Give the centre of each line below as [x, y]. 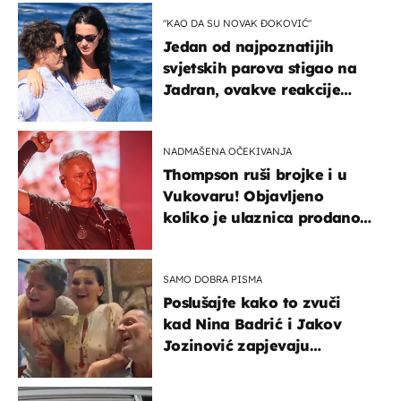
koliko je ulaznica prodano [261, 217]
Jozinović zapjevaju [236, 345]
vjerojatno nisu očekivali [253, 111]
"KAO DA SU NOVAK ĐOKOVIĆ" [237, 23]
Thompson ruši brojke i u [255, 174]
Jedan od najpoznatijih [248, 46]
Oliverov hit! [209, 367]
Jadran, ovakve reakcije [252, 89]
